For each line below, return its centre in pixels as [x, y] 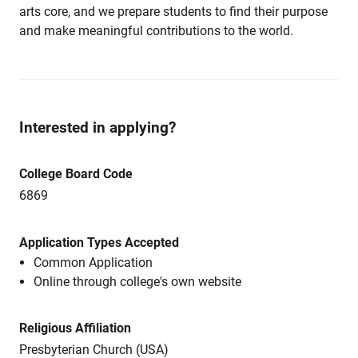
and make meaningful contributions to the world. [156, 31]
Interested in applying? [97, 127]
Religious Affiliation [75, 328]
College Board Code [76, 174]
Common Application [93, 263]
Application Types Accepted [99, 243]
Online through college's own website [137, 282]
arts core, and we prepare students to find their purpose [173, 12]
